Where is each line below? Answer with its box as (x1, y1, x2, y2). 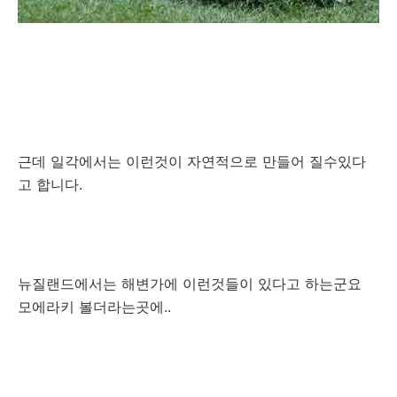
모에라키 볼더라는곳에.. (18, 297, 171, 315)
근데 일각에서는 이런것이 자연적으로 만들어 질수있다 (18, 152, 366, 170)
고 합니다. (18, 175, 82, 193)
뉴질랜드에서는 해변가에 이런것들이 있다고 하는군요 (18, 274, 362, 292)
